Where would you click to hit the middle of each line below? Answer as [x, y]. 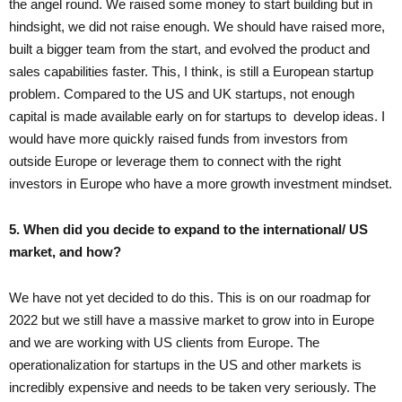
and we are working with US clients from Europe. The [164, 342]
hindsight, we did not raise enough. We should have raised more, [197, 26]
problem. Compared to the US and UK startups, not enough [182, 93]
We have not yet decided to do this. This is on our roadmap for [190, 297]
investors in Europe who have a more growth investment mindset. [201, 183]
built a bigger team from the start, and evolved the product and [189, 48]
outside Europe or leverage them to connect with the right [175, 161]
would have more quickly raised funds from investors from [179, 138]
